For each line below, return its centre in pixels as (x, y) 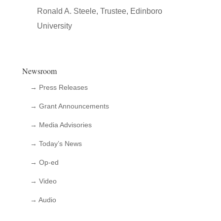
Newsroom (39, 71)
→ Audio (43, 200)
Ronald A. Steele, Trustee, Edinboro (99, 11)
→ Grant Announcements (69, 106)
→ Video (43, 181)
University (54, 26)
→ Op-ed (44, 162)
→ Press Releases (59, 87)
